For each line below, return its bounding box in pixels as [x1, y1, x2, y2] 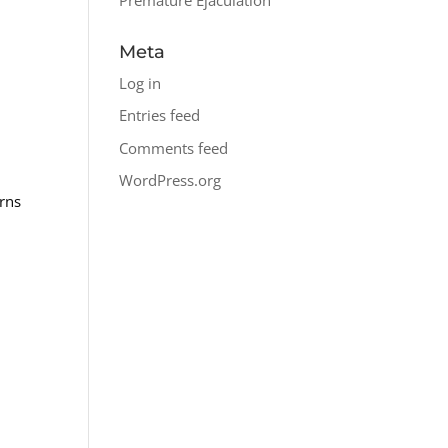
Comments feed [119, 137, 229, 158]
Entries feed [119, 105, 201, 125]
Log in [119, 72, 162, 93]
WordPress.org [119, 170, 222, 190]
